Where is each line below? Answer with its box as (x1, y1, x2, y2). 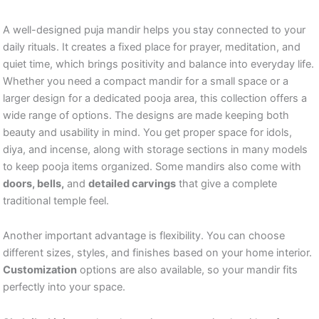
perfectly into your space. (3, 281, 125, 294)
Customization (3, 263, 77, 277)
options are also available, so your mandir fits (77, 263, 298, 277)
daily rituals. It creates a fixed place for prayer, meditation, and (3, 40, 300, 53)
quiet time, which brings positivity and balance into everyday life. (3, 57, 314, 70)
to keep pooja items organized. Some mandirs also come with (3, 159, 301, 173)
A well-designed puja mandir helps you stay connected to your (3, 23, 305, 36)
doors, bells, (3, 177, 64, 190)
